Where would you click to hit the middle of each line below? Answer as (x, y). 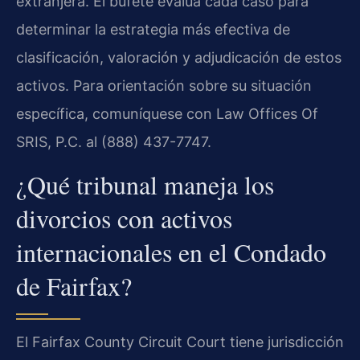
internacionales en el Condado (171, 252)
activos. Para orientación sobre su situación (164, 86)
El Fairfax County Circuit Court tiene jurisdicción (180, 342)
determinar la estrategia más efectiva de (153, 30)
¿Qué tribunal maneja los (145, 184)
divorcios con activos (124, 218)
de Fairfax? (74, 285)
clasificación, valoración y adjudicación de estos (179, 58)
